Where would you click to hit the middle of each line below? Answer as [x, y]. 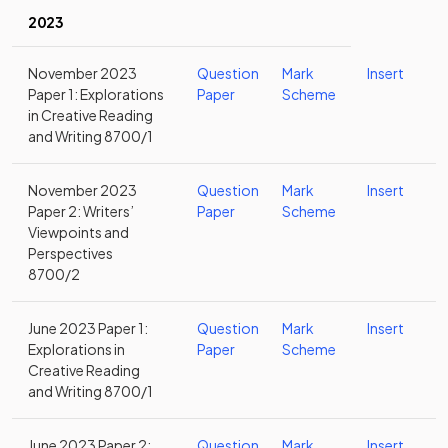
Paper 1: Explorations [96, 94]
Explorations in [76, 349]
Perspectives [70, 253]
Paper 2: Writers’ [81, 211]
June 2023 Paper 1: [88, 328]
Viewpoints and [78, 232]
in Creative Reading [90, 115]
